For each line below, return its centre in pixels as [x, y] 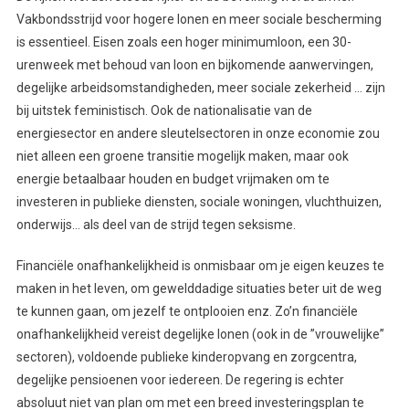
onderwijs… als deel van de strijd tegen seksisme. [156, 225]
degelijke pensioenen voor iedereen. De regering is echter [180, 380]
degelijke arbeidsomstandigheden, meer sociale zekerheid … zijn [200, 88]
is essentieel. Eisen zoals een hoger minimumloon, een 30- [184, 42]
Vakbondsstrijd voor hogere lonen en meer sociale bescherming [199, 20]
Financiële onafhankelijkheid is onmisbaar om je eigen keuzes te [200, 266]
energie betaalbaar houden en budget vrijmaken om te [173, 179]
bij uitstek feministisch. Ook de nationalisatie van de [164, 111]
